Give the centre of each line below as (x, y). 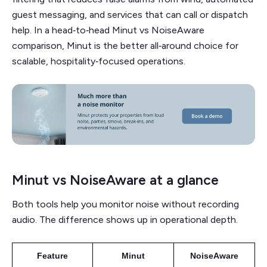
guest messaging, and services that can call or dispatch (130, 14)
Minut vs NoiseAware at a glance (115, 180)
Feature (52, 255)
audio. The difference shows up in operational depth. (125, 219)
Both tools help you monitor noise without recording (125, 204)
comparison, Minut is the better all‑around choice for (125, 45)
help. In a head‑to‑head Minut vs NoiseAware (108, 30)
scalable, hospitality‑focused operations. (99, 61)
